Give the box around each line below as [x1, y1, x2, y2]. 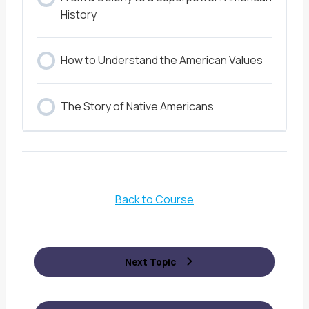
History [60, 7, 97, 22]
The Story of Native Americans [60, 99, 214, 114]
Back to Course [115, 192, 194, 207]
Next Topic [125, 255, 176, 268]
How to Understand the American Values [60, 52, 263, 68]
